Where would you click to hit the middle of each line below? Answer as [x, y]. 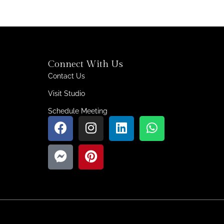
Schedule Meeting [78, 111]
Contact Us [66, 76]
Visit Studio [66, 93]
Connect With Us [85, 64]
